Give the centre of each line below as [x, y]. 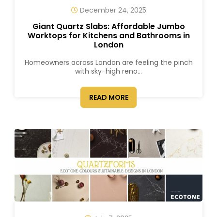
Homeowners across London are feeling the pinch [108, 62]
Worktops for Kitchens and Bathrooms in [108, 36]
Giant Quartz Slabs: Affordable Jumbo [108, 26]
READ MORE [108, 97]
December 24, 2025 [112, 10]
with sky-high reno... [108, 71]
